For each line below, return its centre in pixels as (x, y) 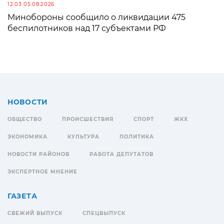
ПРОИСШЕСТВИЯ (88, 119)
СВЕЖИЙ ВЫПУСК (35, 213)
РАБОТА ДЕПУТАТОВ (121, 154)
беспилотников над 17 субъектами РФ (87, 28)
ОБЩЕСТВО (25, 119)
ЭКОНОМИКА (27, 137)
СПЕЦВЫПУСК (104, 213)
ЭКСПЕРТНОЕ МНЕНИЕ (42, 172)
